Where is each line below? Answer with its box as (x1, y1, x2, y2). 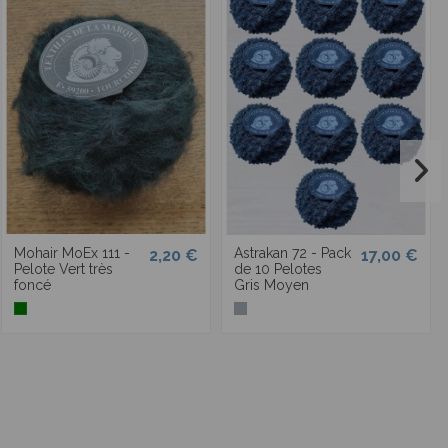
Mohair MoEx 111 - (14, 244, 130, 261)
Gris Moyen (234, 276, 309, 293)
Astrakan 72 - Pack (234, 244, 351, 261)
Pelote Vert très (14, 260, 113, 277)
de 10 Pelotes (234, 260, 322, 277)
